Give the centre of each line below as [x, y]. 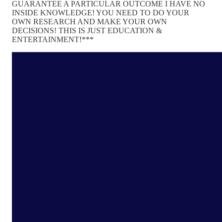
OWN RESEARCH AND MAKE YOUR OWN [89, 22]
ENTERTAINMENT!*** [53, 40]
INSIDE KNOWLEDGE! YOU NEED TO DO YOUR [101, 13]
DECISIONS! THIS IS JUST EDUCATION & [87, 31]
